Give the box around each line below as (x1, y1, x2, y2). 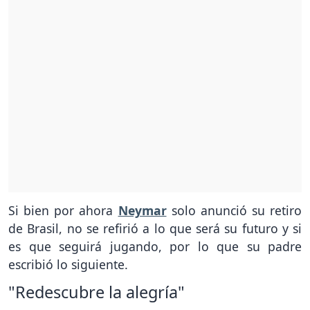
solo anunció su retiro (166, 201, 302, 219)
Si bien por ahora (8, 201, 118, 219)
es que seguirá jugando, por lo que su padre (8, 237, 302, 255)
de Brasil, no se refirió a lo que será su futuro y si (8, 219, 302, 237)
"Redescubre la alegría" (8, 280, 185, 303)
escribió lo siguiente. (8, 255, 128, 273)
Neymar (118, 201, 167, 219)
